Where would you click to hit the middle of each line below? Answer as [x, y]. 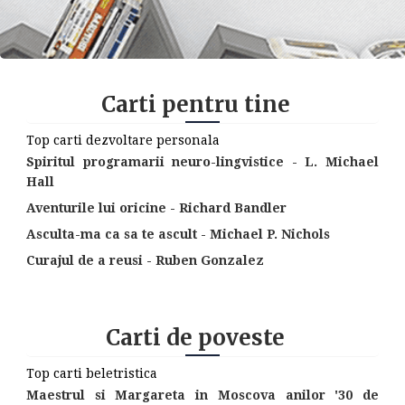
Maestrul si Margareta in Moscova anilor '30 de [202, 396]
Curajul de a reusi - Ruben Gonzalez [145, 261]
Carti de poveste [196, 337]
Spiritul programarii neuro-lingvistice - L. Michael [202, 162]
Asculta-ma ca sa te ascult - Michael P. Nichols [178, 235]
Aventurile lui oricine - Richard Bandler [156, 208]
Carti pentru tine [195, 104]
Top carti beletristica [91, 373]
